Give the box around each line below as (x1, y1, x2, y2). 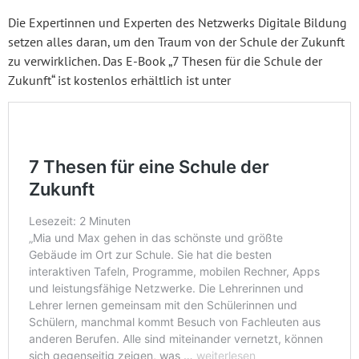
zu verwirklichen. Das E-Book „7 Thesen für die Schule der (8, 53, 322, 70)
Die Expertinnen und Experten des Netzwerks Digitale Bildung (8, 14, 347, 31)
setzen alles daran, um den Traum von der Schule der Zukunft (8, 34, 345, 50)
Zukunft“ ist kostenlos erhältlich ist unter (8, 72, 231, 89)
